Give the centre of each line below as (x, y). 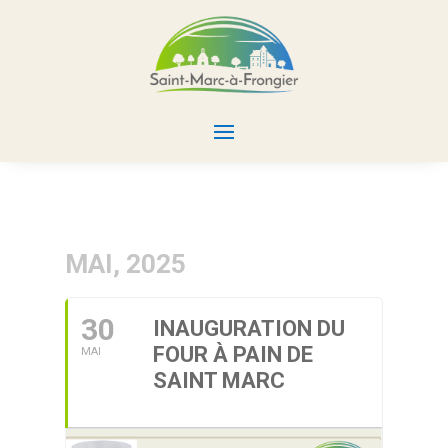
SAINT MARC (218, 381)
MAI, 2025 (125, 264)
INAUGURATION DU (248, 329)
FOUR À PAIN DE (232, 355)
